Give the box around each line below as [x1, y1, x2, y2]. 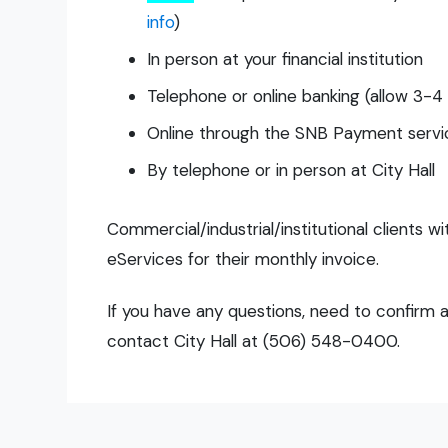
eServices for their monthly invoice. [107, 247, 380, 270]
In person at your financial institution [147, 47, 424, 70]
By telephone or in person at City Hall [147, 158, 436, 181]
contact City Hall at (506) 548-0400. [107, 329, 401, 352]
